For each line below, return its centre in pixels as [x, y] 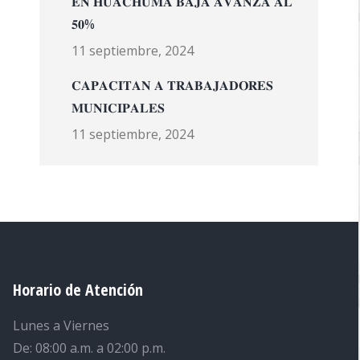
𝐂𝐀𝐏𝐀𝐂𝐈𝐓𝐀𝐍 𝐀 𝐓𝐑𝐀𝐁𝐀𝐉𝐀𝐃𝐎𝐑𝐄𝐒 [172, 85]
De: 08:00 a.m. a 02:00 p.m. [89, 348]
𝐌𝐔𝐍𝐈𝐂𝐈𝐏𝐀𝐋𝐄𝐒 [118, 108]
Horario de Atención [78, 290]
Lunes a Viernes [61, 325]
